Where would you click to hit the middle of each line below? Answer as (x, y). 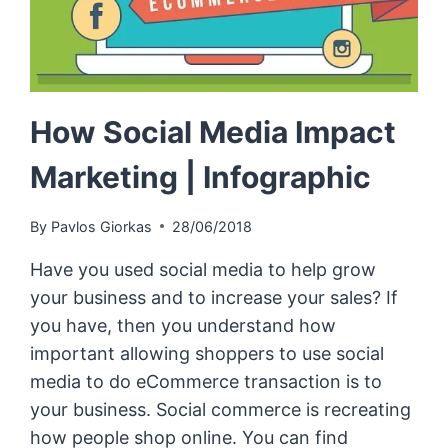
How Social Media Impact (213, 132)
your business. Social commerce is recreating (221, 409)
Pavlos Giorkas (101, 226)
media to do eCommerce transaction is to (206, 381)
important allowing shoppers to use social (207, 353)
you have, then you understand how (183, 325)
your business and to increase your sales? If (214, 297)
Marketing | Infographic (201, 177)
